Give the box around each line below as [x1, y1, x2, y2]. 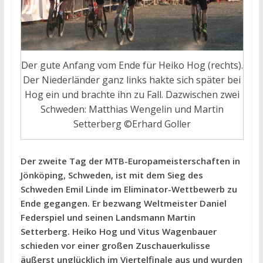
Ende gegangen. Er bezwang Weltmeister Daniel [20, 197, 227, 210]
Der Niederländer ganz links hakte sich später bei [23, 73, 241, 87]
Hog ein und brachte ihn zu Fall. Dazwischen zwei [24, 88, 240, 102]
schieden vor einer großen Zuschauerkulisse [20, 240, 210, 252]
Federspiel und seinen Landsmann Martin [20, 211, 195, 224]
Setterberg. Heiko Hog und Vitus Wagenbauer [20, 225, 217, 238]
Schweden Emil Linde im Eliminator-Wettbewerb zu [20, 183, 237, 195]
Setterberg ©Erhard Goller [73, 117, 191, 131]
